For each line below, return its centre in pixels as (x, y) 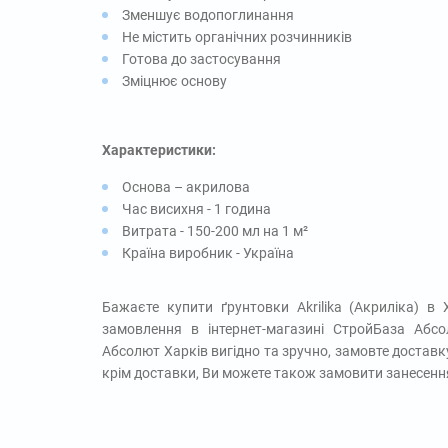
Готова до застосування (201, 58)
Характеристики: (159, 149)
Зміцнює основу (174, 80)
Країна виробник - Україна (208, 252)
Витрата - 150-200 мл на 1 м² (215, 230)
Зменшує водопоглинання (208, 14)
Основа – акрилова (186, 186)
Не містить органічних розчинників (237, 36)
